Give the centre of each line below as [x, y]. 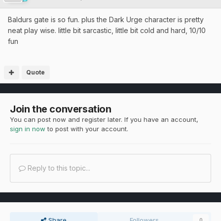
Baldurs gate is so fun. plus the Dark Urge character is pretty [106, 20]
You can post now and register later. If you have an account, [104, 120]
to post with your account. [87, 129]
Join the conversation [61, 109]
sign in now [28, 129]
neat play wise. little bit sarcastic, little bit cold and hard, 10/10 [107, 31]
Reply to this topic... [58, 168]
